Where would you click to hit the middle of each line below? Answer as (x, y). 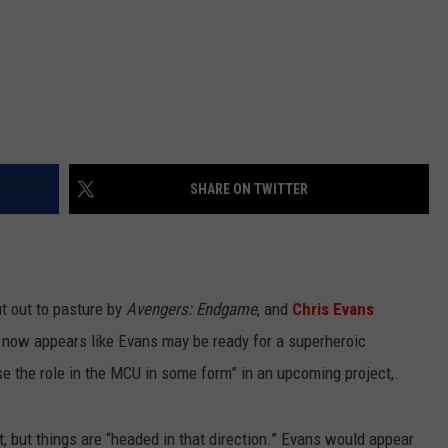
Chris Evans (333, 309)
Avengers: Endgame (191, 309)
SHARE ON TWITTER (249, 189)
